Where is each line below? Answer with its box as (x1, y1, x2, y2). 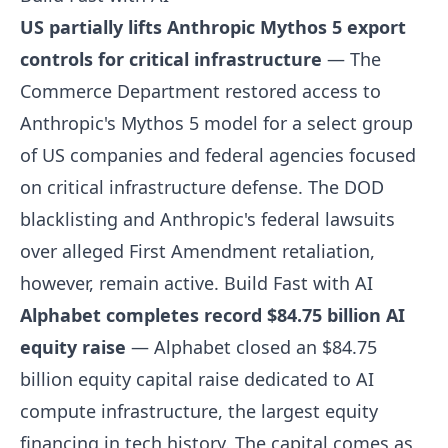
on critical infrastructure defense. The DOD (20, 175, 384, 199)
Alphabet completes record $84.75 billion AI (20, 303, 405, 327)
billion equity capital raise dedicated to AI (20, 367, 374, 391)
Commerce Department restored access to (20, 79, 381, 103)
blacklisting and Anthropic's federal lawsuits (20, 207, 395, 231)
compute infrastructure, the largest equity (20, 399, 378, 423)
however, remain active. (20, 271, 224, 295)
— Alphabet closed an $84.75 (126, 335, 377, 359)
